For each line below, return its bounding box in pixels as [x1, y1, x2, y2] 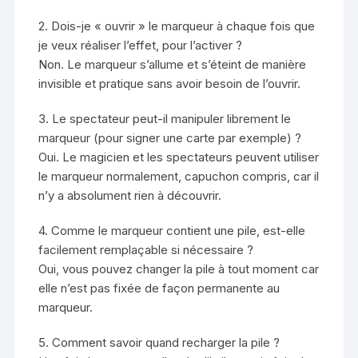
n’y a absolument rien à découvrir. [38, 188, 222, 204]
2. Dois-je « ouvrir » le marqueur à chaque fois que [38, 18, 316, 34]
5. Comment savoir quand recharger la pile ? [38, 335, 280, 351]
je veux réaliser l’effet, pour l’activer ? [38, 38, 243, 54]
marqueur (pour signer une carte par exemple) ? [38, 130, 302, 146]
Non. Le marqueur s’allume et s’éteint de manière [38, 57, 307, 73]
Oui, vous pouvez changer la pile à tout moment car [38, 261, 320, 277]
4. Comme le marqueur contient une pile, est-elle [38, 223, 306, 239]
